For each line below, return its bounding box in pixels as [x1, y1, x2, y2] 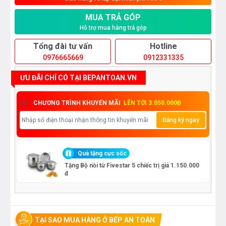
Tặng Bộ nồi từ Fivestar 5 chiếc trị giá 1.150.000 [65, 162, 199, 169]
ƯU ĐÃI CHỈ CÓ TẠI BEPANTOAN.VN [20, 74, 137, 82]
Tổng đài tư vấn [33, 41, 92, 51]
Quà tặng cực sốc [78, 150, 127, 157]
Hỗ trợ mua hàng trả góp [79, 24, 147, 32]
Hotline [149, 41, 177, 51]
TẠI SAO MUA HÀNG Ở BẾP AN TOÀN [35, 216, 155, 224]
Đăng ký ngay [162, 117, 199, 124]
